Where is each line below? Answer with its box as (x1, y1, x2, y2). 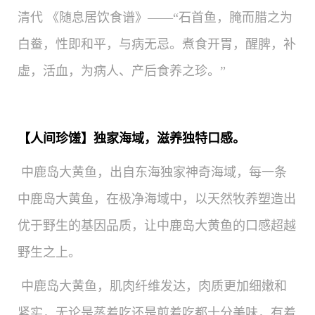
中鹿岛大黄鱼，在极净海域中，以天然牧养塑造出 (18, 192, 296, 207)
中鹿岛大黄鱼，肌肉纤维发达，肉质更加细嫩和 (21, 279, 287, 294)
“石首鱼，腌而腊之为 (173, 11, 292, 25)
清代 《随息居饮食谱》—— (18, 11, 173, 25)
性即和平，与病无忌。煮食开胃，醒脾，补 (56, 37, 296, 52)
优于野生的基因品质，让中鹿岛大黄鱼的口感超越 (18, 219, 296, 233)
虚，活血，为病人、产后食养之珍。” (18, 64, 226, 79)
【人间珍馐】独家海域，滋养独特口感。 (18, 131, 245, 146)
